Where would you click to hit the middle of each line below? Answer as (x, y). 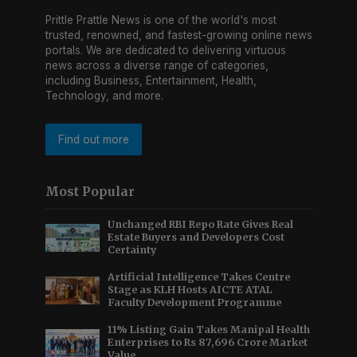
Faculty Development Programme (195, 303)
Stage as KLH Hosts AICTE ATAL (190, 290)
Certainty (132, 250)
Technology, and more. (104, 96)
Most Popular (90, 192)
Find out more (93, 140)
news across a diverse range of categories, (157, 66)
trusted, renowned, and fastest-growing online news (178, 35)
